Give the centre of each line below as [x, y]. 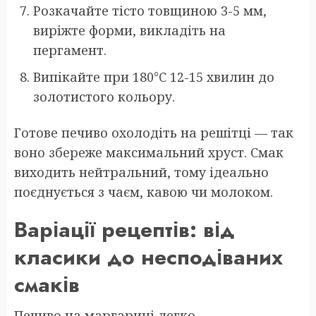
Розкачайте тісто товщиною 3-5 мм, [150, 10]
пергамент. [70, 50]
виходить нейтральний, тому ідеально [141, 172]
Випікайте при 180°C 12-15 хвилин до [154, 77]
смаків [47, 284]
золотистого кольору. [104, 96]
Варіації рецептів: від [124, 229]
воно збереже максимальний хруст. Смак [149, 152]
